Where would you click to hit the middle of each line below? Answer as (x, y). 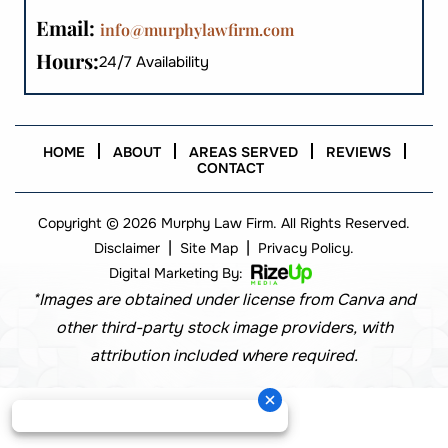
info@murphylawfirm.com (197, 29)
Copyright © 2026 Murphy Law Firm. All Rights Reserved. (224, 222)
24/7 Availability (154, 61)
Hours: (67, 60)
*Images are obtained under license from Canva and (224, 299)
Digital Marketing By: (177, 272)
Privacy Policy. (306, 247)
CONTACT (230, 167)
